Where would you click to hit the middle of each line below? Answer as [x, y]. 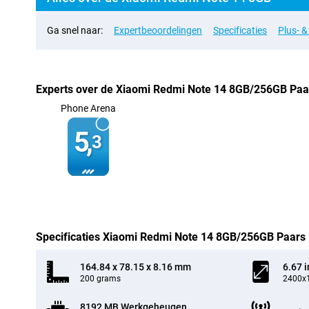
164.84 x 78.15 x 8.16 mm [136, 267]
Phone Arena [88, 108]
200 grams [100, 279]
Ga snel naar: [75, 30]
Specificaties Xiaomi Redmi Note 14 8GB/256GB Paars [171, 237]
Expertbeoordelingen [158, 30]
